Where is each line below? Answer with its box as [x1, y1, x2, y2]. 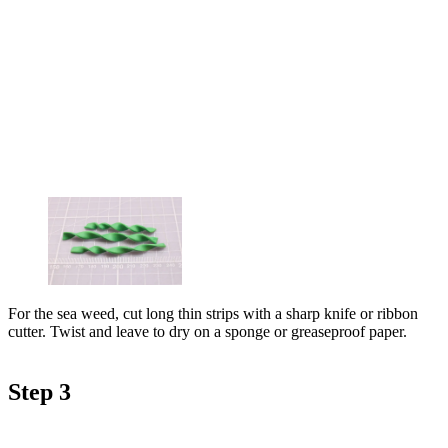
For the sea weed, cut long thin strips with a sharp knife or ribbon [8, 305, 418, 323]
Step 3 [8, 379, 71, 406]
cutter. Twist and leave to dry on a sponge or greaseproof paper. [8, 323, 407, 341]
